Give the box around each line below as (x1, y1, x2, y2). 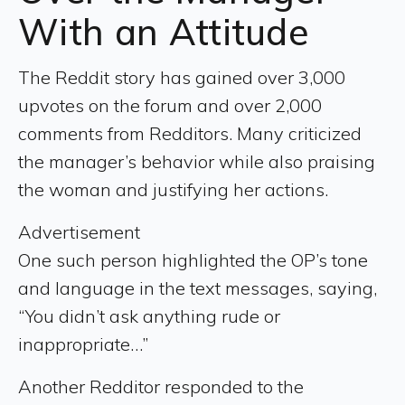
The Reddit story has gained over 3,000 (18, 65, 345, 89)
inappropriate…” (18, 332, 148, 355)
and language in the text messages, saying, (18, 276, 377, 299)
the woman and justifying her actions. (18, 177, 333, 201)
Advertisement (18, 220, 140, 243)
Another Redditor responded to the (18, 374, 304, 398)
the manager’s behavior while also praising (18, 149, 375, 173)
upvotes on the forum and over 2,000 (18, 93, 322, 117)
